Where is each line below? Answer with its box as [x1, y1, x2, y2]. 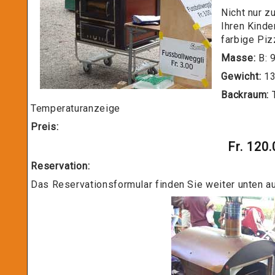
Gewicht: [221, 71, 261, 82]
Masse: [221, 52, 256, 64]
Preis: [31, 121, 59, 133]
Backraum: [221, 89, 269, 101]
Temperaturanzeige [31, 103, 120, 114]
